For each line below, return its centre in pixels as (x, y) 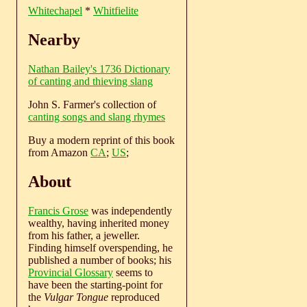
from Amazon (59, 152)
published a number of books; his (100, 260)
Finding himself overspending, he (100, 247)
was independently (130, 210)
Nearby (54, 40)
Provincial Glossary (71, 272)
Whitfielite (116, 11)
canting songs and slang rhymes (97, 116)
